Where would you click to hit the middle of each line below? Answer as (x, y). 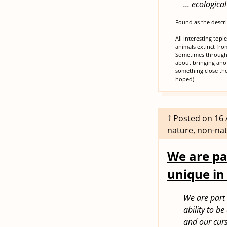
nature (180, 130)
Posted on (194, 118)
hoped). (185, 79)
